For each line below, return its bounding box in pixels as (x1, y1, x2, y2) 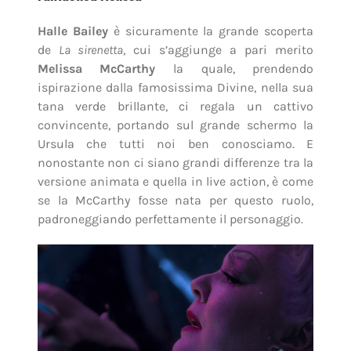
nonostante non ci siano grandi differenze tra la (37, 155, 314, 171)
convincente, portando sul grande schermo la (37, 118, 314, 133)
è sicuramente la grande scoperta (107, 24, 314, 39)
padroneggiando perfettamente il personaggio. (37, 212, 303, 227)
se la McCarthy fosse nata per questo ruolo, (37, 193, 314, 208)
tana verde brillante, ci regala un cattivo (37, 99, 314, 114)
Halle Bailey (37, 24, 108, 39)
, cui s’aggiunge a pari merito (123, 42, 314, 58)
